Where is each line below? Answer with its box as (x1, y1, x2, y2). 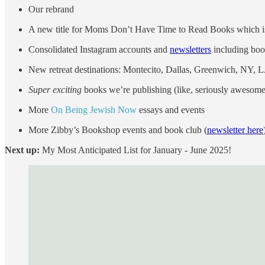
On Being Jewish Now (51, 105, 137, 115)
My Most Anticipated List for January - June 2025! (40, 145, 231, 156)
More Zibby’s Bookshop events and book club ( (28, 125, 207, 135)
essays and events (137, 105, 205, 115)
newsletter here (207, 125, 263, 135)
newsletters (170, 44, 211, 55)
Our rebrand (28, 4, 74, 15)
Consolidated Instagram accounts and (28, 44, 170, 55)
